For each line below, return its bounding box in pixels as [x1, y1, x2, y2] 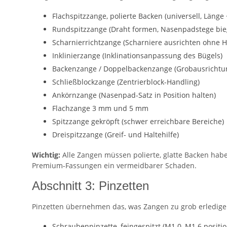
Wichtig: [32, 150, 60, 160]
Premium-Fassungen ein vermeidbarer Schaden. [32, 161, 197, 171]
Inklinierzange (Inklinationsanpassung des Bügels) [52, 51, 222, 61]
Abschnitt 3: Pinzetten [32, 179, 149, 193]
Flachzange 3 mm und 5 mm [52, 103, 148, 113]
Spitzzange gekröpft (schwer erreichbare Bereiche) [52, 117, 224, 127]
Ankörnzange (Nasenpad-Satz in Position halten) [52, 90, 216, 100]
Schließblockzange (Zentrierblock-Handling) [52, 77, 200, 87]
